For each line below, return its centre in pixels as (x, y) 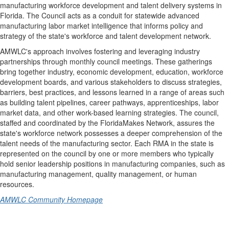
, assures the (194, 122)
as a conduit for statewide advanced (141, 15)
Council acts (61, 15)
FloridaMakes (122, 122)
